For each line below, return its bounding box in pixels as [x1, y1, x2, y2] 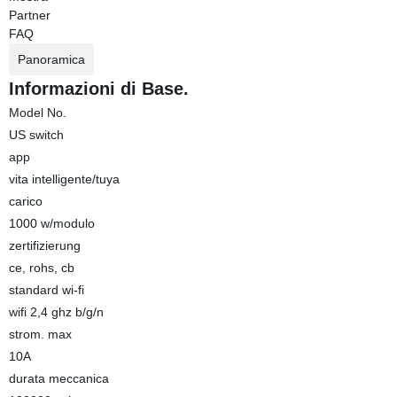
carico [8, 194, 43, 208]
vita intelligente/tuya [8, 172, 120, 186]
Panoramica [17, 52, 85, 66]
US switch [8, 128, 64, 142]
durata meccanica [8, 371, 109, 385]
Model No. [8, 105, 66, 120]
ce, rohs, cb [8, 261, 74, 275]
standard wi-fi [8, 283, 84, 297]
